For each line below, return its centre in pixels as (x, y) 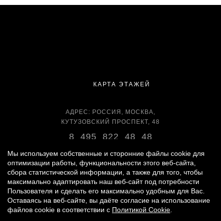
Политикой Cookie (141, 210)
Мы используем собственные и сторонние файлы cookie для (106, 153)
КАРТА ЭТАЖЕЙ (120, 84)
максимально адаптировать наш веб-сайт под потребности (103, 182)
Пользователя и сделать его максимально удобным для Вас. (106, 191)
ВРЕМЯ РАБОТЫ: (110, 152)
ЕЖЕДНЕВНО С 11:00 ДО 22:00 (110, 162)
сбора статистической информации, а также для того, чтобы (105, 172)
